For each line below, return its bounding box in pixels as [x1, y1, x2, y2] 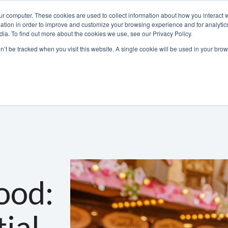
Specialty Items [88, 72, 140, 81]
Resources [162, 72, 199, 81]
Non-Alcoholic [16, 72, 66, 81]
